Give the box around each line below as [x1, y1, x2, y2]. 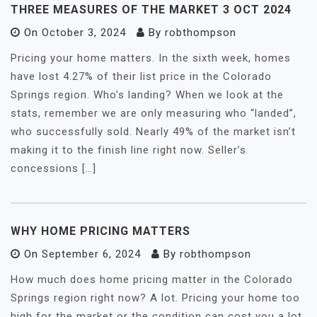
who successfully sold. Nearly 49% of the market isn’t [11, 125, 296, 138]
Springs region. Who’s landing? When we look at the [11, 88, 284, 101]
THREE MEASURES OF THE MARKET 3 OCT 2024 [11, 3, 292, 16]
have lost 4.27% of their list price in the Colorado [11, 70, 272, 83]
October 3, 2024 [42, 26, 126, 39]
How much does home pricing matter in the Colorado [11, 273, 293, 286]
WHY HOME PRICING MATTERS [11, 224, 190, 238]
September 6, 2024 [42, 248, 141, 260]
